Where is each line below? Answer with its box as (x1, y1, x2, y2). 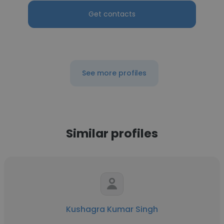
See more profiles (81, 68, 146, 78)
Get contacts (88, 9, 135, 19)
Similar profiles (66, 125, 158, 141)
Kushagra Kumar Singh (66, 203, 158, 215)
